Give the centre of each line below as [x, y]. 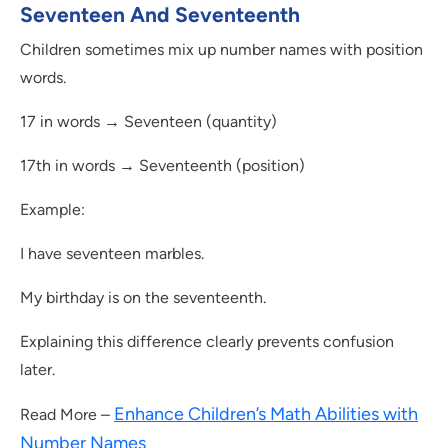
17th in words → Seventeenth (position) [162, 166]
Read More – [67, 415]
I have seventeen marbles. [112, 254]
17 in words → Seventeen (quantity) [148, 122]
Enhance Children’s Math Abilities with [266, 414]
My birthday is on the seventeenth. [143, 298]
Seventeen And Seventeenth [160, 15]
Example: [52, 210]
